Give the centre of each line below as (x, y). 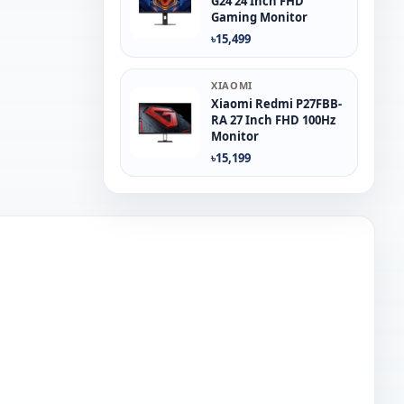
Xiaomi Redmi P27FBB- (276, 104)
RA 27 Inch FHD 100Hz (273, 120)
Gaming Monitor (259, 17)
